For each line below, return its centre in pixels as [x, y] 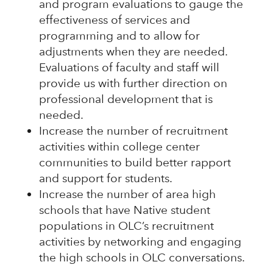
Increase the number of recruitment [133, 131]
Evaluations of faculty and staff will [129, 68]
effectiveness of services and [114, 20]
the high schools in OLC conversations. [142, 258]
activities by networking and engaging [140, 242]
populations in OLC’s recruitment [126, 226]
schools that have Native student [124, 210]
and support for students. [105, 179]
